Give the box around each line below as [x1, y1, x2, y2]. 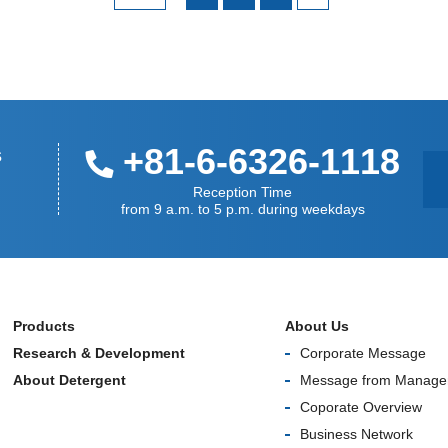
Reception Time [193, 184, 293, 200]
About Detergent [13, 372, 126, 388]
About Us [285, 318, 349, 334]
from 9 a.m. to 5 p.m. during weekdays [120, 201, 365, 217]
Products [13, 318, 75, 334]
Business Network [300, 426, 413, 442]
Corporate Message [300, 345, 426, 361]
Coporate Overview [300, 399, 422, 415]
